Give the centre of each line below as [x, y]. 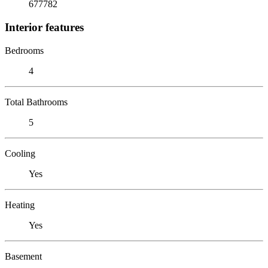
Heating [20, 205]
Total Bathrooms [36, 102]
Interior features [44, 27]
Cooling [20, 153]
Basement [23, 256]
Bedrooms [24, 50]
